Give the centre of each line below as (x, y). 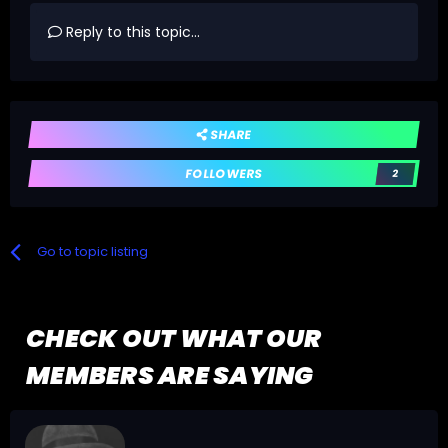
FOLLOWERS (224, 173)
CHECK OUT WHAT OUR (174, 338)
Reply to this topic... (131, 31)
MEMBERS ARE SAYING (170, 375)
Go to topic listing (92, 251)
